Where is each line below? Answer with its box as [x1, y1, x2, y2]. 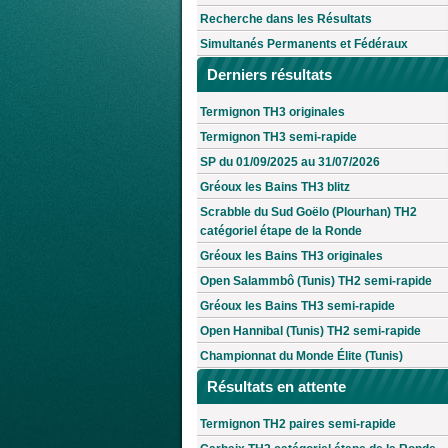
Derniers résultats [207, 66, 332, 84]
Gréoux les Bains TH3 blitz [200, 180, 350, 195]
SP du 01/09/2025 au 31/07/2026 [200, 155, 380, 170]
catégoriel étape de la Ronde [200, 224, 362, 239]
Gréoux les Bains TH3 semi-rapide [200, 299, 395, 314]
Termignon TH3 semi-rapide [200, 130, 357, 145]
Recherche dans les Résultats [200, 12, 372, 27]
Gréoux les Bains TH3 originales [200, 249, 383, 264]
